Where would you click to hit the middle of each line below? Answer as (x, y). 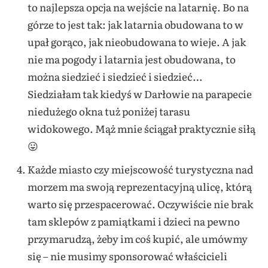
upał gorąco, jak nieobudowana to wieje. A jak (136, 42)
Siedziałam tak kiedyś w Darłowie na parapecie (139, 94)
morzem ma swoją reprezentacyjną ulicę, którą (139, 187)
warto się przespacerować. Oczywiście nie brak (140, 204)
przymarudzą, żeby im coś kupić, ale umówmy (137, 239)
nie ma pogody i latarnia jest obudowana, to (131, 59)
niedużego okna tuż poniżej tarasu (109, 111)
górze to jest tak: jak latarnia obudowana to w (135, 25)
